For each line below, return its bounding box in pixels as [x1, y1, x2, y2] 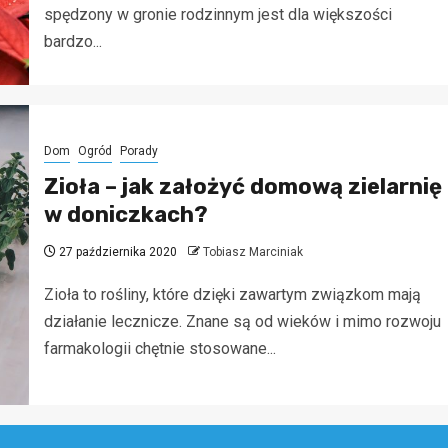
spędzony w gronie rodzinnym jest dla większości [43, 5, 392, 25]
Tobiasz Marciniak [202, 244, 303, 259]
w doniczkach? [43, 200, 208, 228]
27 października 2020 [55, 244, 177, 259]
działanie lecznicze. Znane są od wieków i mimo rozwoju [43, 311, 441, 331]
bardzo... [43, 32, 102, 52]
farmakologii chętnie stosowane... [43, 338, 276, 358]
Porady [119, 143, 158, 158]
